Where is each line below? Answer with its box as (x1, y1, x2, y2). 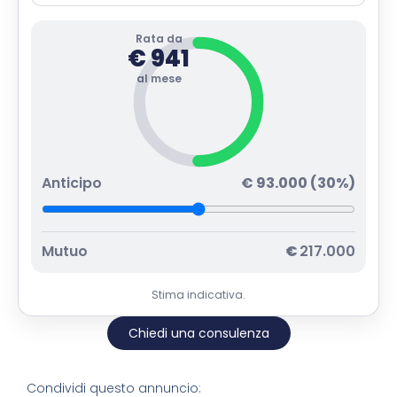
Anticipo (42, 172, 102, 193)
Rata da (135, 30, 183, 46)
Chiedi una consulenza (128, 323, 269, 342)
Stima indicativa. (152, 286, 245, 302)
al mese (136, 70, 182, 86)
